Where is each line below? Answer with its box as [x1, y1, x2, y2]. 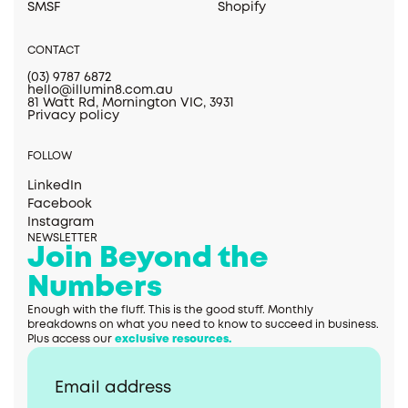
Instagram [27, 217, 94, 229]
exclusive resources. [115, 334, 231, 345]
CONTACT [27, 46, 80, 56]
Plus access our [27, 334, 115, 345]
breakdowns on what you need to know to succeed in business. [27, 320, 379, 331]
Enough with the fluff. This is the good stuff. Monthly [27, 305, 313, 316]
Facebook [27, 199, 92, 210]
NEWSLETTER [27, 233, 97, 244]
